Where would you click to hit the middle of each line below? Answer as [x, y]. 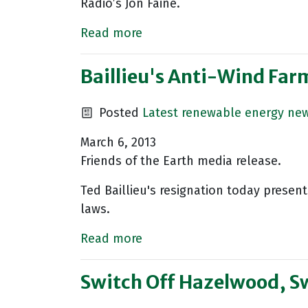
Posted [119, 113]
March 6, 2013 [118, 143]
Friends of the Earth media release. [181, 161]
